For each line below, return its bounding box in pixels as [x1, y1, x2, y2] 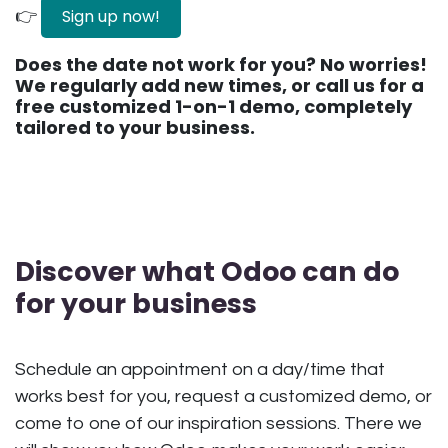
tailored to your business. [15, 114, 255, 140]
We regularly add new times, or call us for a [15, 72, 424, 98]
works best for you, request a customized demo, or [15, 386, 432, 406]
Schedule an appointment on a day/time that [15, 359, 385, 379]
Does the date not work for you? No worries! [15, 51, 427, 77]
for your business [15, 284, 257, 322]
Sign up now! [62, 4, 160, 28]
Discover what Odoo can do [15, 252, 399, 290]
